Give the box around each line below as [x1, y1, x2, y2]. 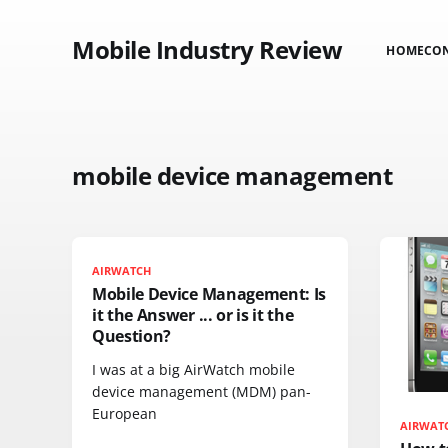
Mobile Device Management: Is [92, 283, 327, 305]
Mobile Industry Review [72, 33, 343, 66]
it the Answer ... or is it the [92, 304, 294, 326]
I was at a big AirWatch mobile [92, 360, 295, 379]
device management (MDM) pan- [92, 382, 311, 401]
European [92, 404, 157, 423]
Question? [92, 325, 172, 347]
